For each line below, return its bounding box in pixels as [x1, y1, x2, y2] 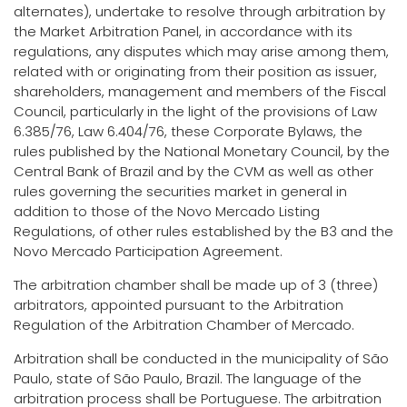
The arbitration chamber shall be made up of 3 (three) [14, 274, 378, 294]
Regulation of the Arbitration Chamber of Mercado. [14, 314, 354, 334]
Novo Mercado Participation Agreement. [14, 241, 283, 261]
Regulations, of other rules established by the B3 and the [14, 221, 393, 241]
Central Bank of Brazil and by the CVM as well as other [14, 161, 373, 181]
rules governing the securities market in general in [14, 181, 347, 201]
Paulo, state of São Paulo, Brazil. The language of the [14, 368, 362, 388]
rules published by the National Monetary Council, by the [14, 141, 390, 161]
